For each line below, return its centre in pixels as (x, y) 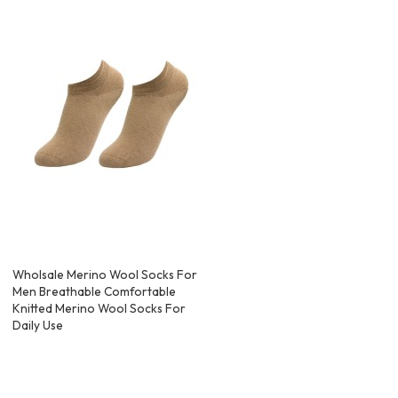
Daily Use (38, 326)
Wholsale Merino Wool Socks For (105, 275)
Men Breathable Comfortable (95, 292)
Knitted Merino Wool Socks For (99, 309)
